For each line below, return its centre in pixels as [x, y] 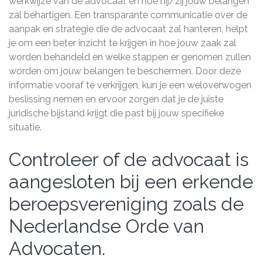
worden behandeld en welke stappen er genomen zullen [130, 57]
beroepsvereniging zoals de [126, 204]
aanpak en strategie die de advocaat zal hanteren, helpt [128, 29]
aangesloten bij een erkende [131, 182]
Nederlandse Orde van [106, 226]
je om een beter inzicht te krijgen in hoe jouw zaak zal [123, 43]
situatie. [25, 127]
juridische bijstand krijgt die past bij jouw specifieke [116, 113]
